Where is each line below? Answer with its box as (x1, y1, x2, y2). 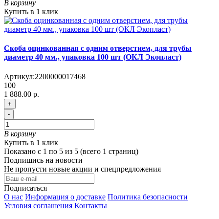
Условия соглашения (4, 201, 72, 210)
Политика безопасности (108, 192, 188, 201)
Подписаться (4, 183, 47, 192)
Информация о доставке (25, 192, 106, 201)
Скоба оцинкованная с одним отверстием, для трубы (4, 44, 192, 53)
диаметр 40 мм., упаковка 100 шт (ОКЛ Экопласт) (4, 53, 181, 62)
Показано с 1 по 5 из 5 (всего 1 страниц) (4, 147, 138, 155)
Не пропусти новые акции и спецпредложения (4, 164, 161, 173)
